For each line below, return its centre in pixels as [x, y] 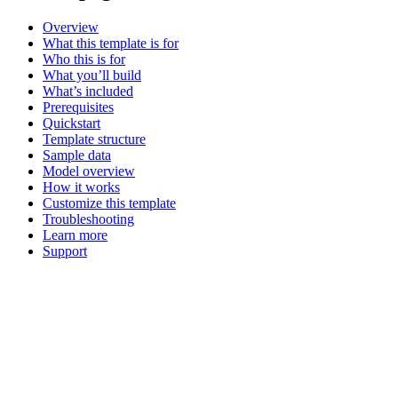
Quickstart [72, 123]
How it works [81, 187]
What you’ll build [92, 75]
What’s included [88, 91]
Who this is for [84, 59]
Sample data [77, 155]
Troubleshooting [88, 219]
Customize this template [109, 203]
